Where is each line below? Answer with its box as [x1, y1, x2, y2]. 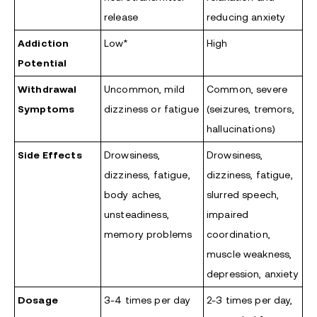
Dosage [18, 294, 58, 306]
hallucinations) [207, 123, 276, 135]
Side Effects [18, 149, 82, 161]
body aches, [104, 189, 162, 201]
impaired [207, 209, 249, 221]
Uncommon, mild [104, 83, 185, 96]
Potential [18, 57, 67, 69]
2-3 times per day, [207, 294, 293, 306]
